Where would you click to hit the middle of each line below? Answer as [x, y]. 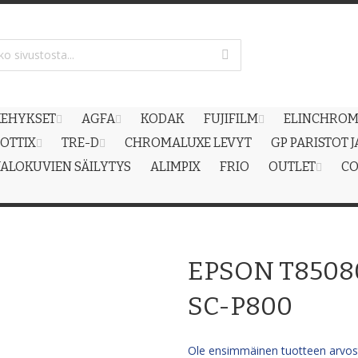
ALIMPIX [175, 167]
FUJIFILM [231, 119]
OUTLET [292, 167]
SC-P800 [241, 306]
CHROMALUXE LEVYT [188, 143]
